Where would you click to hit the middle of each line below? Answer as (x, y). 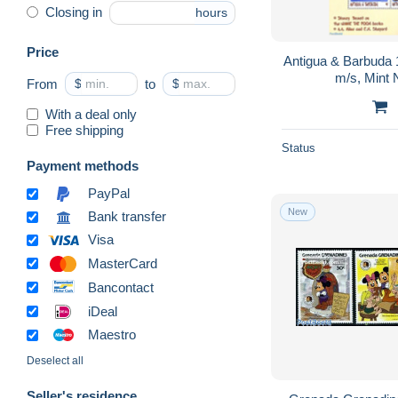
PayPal (109, 194)
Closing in (74, 12)
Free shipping (84, 130)
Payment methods (83, 165)
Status (298, 147)
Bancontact (121, 287)
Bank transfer (127, 217)
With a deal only (91, 114)
